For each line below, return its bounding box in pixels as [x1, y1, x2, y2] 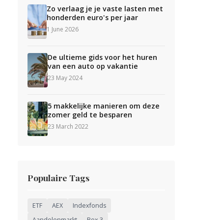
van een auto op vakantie [47, 61, 138, 71]
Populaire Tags [27, 172, 89, 183]
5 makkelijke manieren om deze [48, 101, 160, 110]
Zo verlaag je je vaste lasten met [47, 4, 164, 13]
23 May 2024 [47, 74, 82, 82]
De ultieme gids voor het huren [47, 53, 157, 62]
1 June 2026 [47, 25, 79, 33]
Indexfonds [73, 201, 106, 210]
